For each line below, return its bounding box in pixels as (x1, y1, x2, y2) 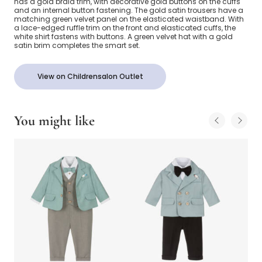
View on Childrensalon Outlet (37, 71, 143, 82)
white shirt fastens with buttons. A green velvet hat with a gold (14, 32, 233, 42)
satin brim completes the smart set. (14, 40, 140, 51)
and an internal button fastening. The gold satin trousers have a (14, 5, 243, 16)
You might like (14, 112, 95, 130)
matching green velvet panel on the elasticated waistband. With (14, 14, 244, 25)
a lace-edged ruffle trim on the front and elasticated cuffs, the (14, 23, 236, 33)
